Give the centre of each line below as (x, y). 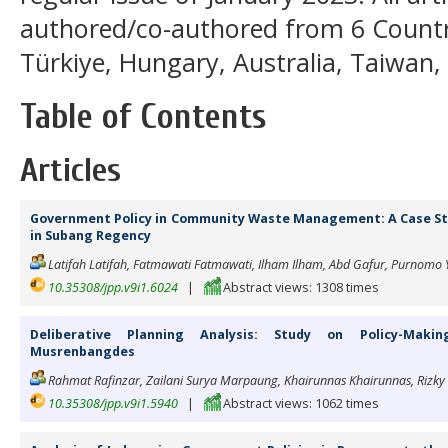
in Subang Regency (90, 235)
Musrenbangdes (82, 351)
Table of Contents (143, 116)
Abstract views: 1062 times (299, 403)
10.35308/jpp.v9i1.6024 (113, 287)
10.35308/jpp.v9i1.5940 (113, 403)
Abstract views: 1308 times (299, 287)
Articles (70, 171)
